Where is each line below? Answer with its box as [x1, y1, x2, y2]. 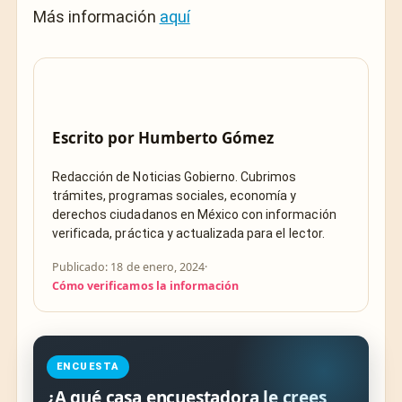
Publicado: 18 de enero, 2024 [52, 259, 205, 275]
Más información [33, 6, 160, 26]
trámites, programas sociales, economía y [52, 188, 297, 204]
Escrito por [52, 127, 139, 148]
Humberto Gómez [138, 127, 274, 148]
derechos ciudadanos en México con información [52, 207, 336, 223]
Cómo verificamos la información [52, 278, 240, 294]
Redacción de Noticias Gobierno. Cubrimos [52, 170, 297, 185]
